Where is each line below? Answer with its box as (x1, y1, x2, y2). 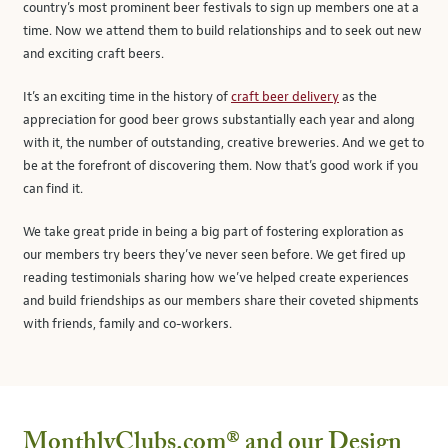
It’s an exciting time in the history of (23, 89, 231, 105)
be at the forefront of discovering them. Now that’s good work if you (23, 158, 418, 174)
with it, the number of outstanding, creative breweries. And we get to (23, 135, 424, 151)
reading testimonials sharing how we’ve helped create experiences (23, 270, 409, 286)
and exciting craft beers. (23, 46, 164, 62)
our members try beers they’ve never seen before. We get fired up (23, 247, 406, 263)
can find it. (23, 181, 83, 197)
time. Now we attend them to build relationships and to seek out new (23, 23, 422, 39)
